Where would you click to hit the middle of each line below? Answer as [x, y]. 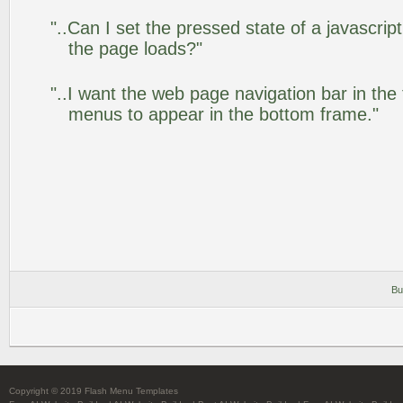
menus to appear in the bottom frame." [224, 114]
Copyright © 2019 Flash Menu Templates [94, 391]
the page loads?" [135, 49]
